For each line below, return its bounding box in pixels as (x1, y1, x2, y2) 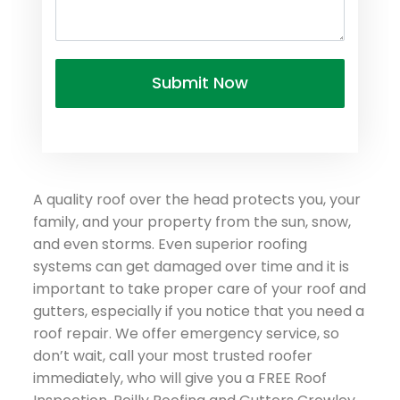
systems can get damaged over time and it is (33, 255, 349, 277)
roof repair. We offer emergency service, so (33, 322, 339, 344)
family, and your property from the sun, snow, (33, 211, 351, 232)
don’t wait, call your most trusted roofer (33, 345, 312, 366)
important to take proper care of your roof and (33, 278, 366, 299)
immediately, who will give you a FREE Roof (33, 367, 327, 388)
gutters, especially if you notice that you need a (33, 300, 364, 321)
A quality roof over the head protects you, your (33, 188, 361, 210)
